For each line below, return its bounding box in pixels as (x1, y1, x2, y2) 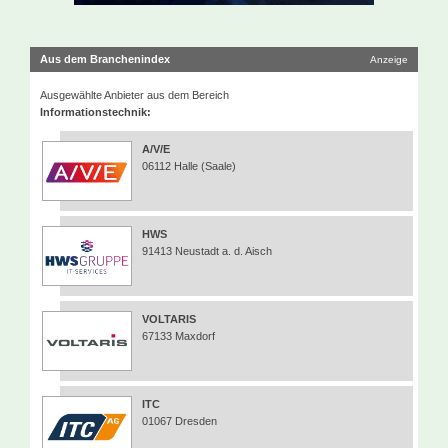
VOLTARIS (142, 312, 196, 325)
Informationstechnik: (40, 105, 151, 118)
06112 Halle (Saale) (142, 159, 236, 172)
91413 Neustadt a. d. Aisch (142, 244, 272, 257)
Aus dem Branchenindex (40, 52, 170, 65)
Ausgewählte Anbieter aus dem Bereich (40, 88, 229, 101)
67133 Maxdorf (142, 329, 215, 342)
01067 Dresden (142, 414, 217, 427)
